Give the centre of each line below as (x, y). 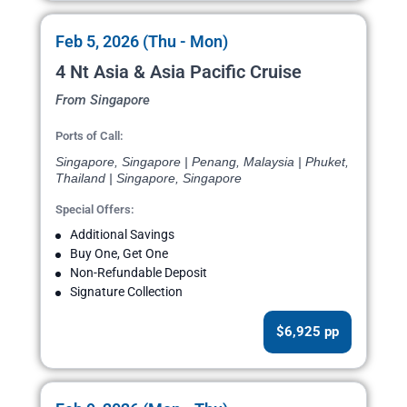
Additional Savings (122, 235)
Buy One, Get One (119, 254)
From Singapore (103, 100)
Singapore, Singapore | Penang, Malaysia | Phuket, (202, 162)
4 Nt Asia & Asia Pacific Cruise (179, 72)
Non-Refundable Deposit (139, 273)
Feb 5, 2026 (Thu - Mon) (142, 42)
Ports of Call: (89, 136)
